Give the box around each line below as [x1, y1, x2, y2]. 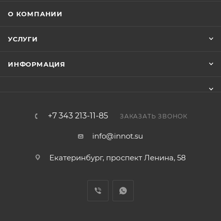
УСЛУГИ [8, 35, 38, 43]
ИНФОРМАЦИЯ [8, 60, 66, 68]
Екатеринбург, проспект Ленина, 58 [49, 153, 186, 162]
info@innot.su [92, 131, 143, 141]
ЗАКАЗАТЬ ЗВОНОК [120, 112, 187, 120]
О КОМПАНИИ [8, 10, 63, 18]
